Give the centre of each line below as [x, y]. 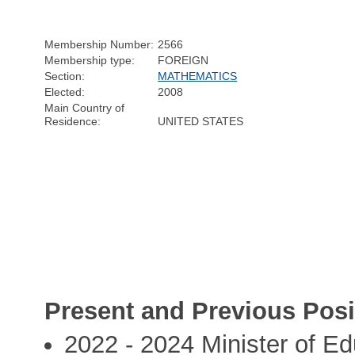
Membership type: [90, 60]
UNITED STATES [201, 121]
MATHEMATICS [198, 76]
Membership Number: [99, 44]
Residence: [73, 121]
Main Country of [85, 107]
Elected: [65, 92]
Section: [65, 76]
